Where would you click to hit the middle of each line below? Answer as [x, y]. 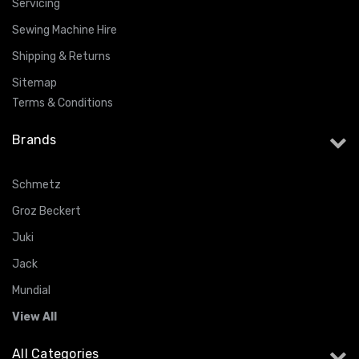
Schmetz [36, 185]
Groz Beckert [46, 212]
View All [34, 317]
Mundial [31, 291]
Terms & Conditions [63, 103]
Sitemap [34, 83]
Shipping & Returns [61, 57]
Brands [34, 140]
